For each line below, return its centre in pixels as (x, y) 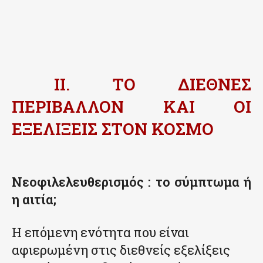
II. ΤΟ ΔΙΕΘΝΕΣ (131, 84)
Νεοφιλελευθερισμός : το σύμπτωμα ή (131, 181)
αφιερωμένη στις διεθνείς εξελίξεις (121, 249)
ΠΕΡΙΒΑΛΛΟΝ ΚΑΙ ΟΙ (131, 106)
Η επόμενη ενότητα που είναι (100, 232)
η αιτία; (34, 199)
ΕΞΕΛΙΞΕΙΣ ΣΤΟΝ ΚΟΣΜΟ (113, 129)
